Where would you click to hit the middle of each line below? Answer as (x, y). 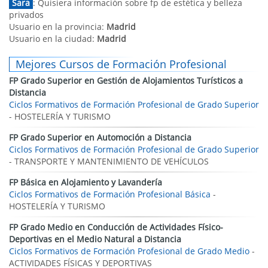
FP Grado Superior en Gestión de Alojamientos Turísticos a (126, 80)
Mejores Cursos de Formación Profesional (121, 64)
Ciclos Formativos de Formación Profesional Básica (110, 194)
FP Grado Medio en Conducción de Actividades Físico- (116, 227)
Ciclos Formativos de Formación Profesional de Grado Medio (129, 251)
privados (26, 15)
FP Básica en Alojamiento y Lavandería (86, 182)
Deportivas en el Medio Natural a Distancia (95, 239)
